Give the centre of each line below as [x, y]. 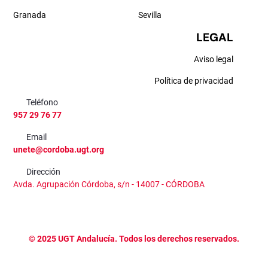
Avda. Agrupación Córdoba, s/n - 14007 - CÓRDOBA [109, 184]
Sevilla [150, 15]
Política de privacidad [194, 81]
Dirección [44, 172]
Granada [30, 15]
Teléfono [42, 102]
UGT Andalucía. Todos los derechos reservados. [148, 239]
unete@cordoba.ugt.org [59, 150]
